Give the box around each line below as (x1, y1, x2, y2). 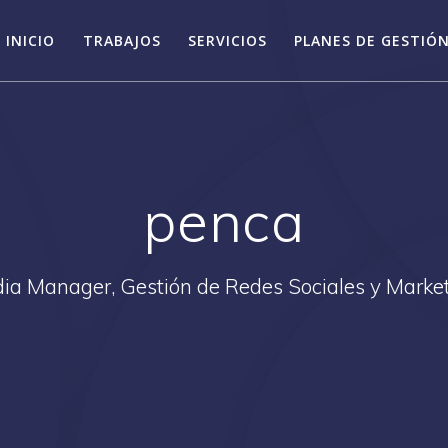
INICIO (6, 30, 56, 50)
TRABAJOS (82, 30, 161, 50)
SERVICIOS (187, 30, 267, 50)
